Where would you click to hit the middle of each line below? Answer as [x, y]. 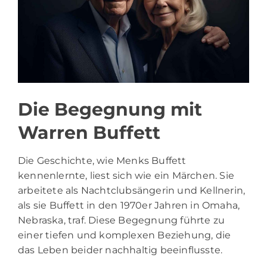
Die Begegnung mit [110, 110]
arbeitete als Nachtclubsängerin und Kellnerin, [132, 191]
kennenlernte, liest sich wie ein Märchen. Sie [126, 176]
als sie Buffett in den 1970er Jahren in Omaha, [129, 206]
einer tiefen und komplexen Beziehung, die [125, 235]
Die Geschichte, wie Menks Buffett [102, 161]
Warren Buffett [89, 133]
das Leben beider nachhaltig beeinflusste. [120, 250]
